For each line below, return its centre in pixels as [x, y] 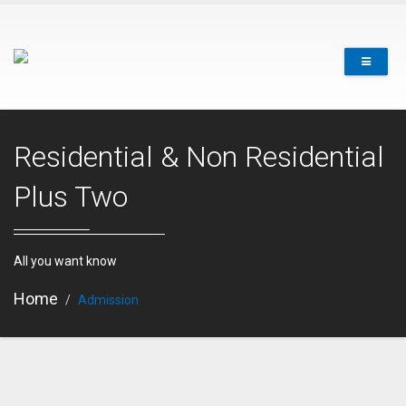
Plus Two [71, 197]
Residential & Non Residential [199, 157]
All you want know [65, 261]
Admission [108, 300]
